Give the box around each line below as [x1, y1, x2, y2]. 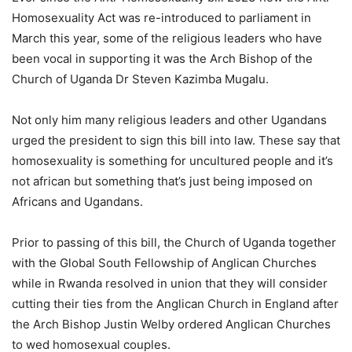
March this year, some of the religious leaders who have [12, 30, 322, 46]
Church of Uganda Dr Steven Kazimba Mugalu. [12, 71, 269, 86]
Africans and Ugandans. [12, 193, 143, 209]
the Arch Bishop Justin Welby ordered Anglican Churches [12, 316, 331, 332]
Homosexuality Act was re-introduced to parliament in [12, 9, 311, 25]
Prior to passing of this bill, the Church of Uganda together [12, 234, 336, 250]
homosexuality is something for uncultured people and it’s [12, 152, 333, 168]
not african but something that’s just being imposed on [12, 173, 313, 189]
